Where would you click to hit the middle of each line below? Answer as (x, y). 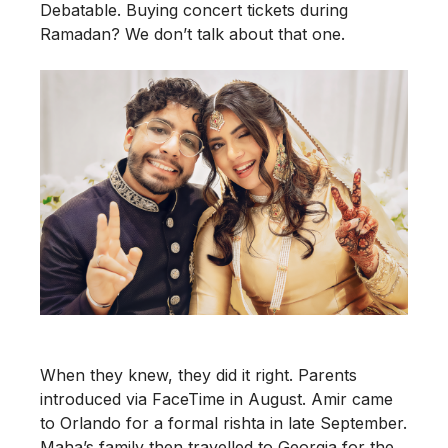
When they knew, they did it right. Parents (198, 374)
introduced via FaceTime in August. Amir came (216, 398)
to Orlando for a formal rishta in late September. (223, 422)
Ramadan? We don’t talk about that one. (192, 34)
